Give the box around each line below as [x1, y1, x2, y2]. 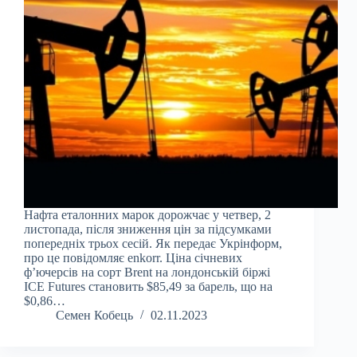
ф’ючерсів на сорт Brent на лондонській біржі [24, 265, 270, 280]
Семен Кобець [56, 308, 133, 323]
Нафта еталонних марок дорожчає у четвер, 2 [24, 208, 271, 222]
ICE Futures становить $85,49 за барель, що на [24, 280, 273, 294]
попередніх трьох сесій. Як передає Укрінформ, [24, 237, 282, 251]
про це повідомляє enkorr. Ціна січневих [24, 251, 242, 265]
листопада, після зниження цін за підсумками [24, 222, 272, 237]
